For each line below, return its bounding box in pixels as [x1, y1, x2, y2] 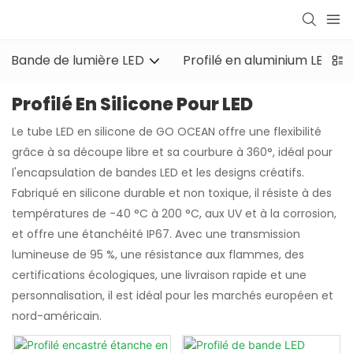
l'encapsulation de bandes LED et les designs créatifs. [12, 164, 304, 180]
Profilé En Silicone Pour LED [12, 92, 253, 117]
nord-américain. [12, 307, 102, 324]
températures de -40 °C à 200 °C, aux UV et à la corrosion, [12, 205, 336, 221]
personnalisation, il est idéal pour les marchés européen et [12, 287, 333, 303]
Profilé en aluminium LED [183, 51, 333, 69]
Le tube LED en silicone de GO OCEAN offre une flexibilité [12, 123, 321, 139]
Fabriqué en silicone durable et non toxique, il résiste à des [12, 184, 332, 201]
